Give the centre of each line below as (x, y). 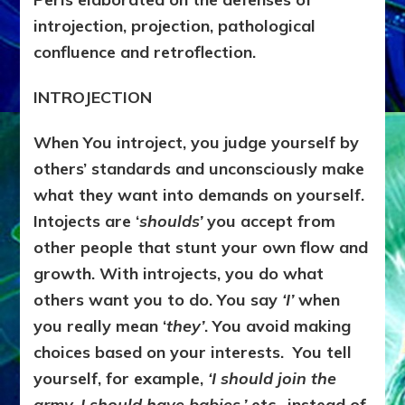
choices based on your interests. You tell (193, 353)
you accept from (269, 221)
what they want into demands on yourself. (202, 195)
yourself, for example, (121, 379)
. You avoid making (278, 326)
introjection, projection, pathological (175, 26)
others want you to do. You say (158, 300)
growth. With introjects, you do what (179, 274)
